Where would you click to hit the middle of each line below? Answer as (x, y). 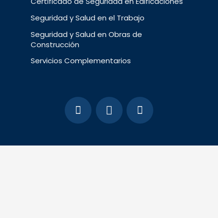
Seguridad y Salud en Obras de (87, 34)
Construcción (55, 44)
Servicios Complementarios (81, 61)
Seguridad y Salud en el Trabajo (88, 18)
